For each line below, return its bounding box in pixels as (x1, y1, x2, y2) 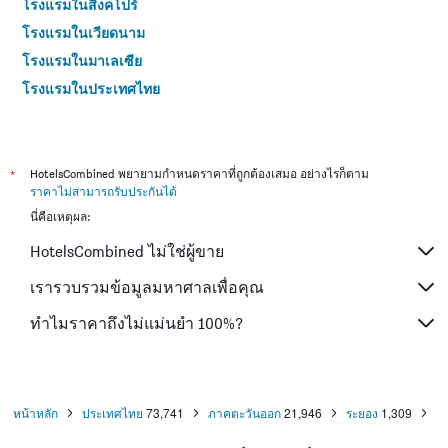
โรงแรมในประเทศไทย (22, 78, 160, 98)
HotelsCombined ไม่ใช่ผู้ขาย (30, 241, 224, 261)
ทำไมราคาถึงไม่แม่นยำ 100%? (30, 313, 243, 333)
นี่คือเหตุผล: (30, 209, 90, 224)
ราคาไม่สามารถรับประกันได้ (30, 184, 177, 199)
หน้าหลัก (12, 404, 58, 421)
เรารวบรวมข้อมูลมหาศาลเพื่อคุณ (30, 277, 264, 297)
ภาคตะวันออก (207, 404, 281, 421)
